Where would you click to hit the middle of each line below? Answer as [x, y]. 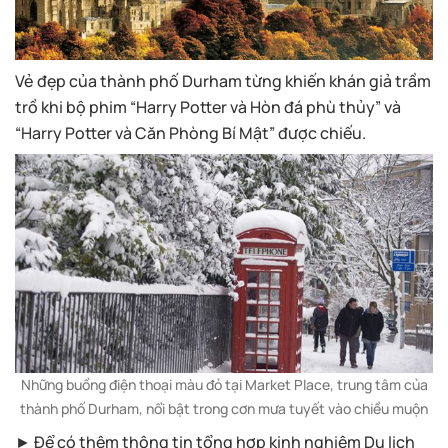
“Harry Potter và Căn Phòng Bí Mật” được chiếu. [190, 132]
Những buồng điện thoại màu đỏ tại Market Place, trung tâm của [224, 385]
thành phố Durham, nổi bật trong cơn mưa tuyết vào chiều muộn [224, 409]
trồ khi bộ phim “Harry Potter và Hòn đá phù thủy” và [208, 106]
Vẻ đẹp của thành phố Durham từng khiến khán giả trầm [223, 80]
